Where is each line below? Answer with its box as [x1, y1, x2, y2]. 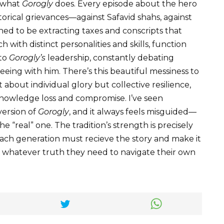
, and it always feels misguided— [69, 107, 196, 117]
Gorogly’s [9, 53, 45, 63]
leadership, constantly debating [45, 53, 174, 63]
